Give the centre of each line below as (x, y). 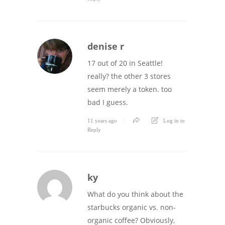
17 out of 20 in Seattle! (125, 63)
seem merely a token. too (130, 89)
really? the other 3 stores (129, 76)
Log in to (174, 120)
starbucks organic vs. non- (132, 207)
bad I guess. (108, 102)
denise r (106, 46)
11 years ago (102, 120)
